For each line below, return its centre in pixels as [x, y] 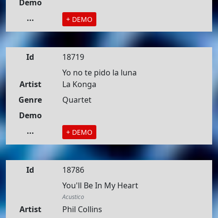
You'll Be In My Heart [100, 185]
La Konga [79, 84]
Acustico [73, 197]
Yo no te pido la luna [100, 73]
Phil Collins [82, 209]
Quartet [77, 100]
